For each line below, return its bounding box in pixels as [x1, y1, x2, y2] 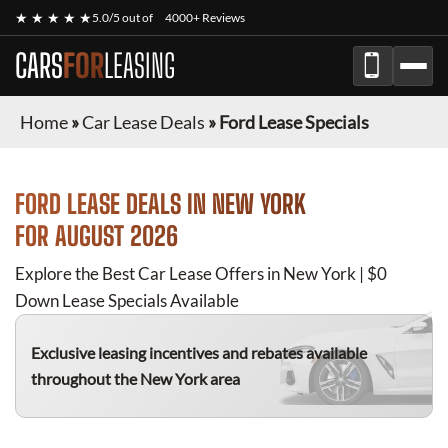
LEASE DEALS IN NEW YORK [61, 188, 306, 220]
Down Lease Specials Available [15, 290, 239, 311]
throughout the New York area [31, 369, 240, 388]
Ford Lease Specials [219, 111, 369, 133]
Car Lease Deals [82, 111, 205, 133]
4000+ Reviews [165, 10, 245, 25]
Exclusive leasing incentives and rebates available [31, 343, 367, 362]
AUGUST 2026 [55, 220, 178, 252]
